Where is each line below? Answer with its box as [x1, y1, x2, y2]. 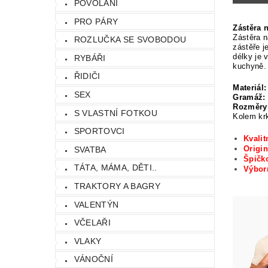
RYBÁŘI [74, 53, 106, 63]
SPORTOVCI [74, 126, 125, 136]
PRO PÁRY [74, 16, 118, 26]
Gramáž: [233, 92, 266, 102]
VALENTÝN [74, 199, 119, 209]
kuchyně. [233, 61, 266, 71]
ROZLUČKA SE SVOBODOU [74, 35, 187, 45]
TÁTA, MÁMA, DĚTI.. [74, 163, 157, 173]
